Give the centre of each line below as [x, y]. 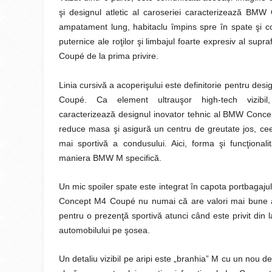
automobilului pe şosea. [104, 230]
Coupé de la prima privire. [109, 56]
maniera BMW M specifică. [110, 158]
